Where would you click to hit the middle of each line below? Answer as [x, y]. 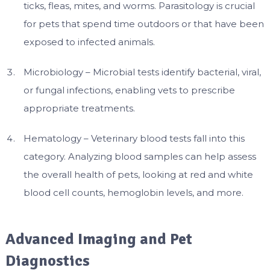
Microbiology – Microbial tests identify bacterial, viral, [142, 72]
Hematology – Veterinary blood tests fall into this [134, 139]
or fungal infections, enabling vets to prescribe [129, 90]
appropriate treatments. [79, 108]
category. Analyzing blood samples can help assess [140, 157]
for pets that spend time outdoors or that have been [143, 24]
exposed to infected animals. [89, 42]
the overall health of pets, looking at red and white [138, 175]
